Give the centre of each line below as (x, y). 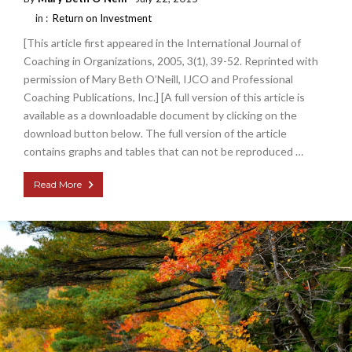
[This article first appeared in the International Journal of (162, 42)
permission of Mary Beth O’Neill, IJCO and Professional (158, 79)
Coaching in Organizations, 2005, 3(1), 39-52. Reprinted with (171, 60)
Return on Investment (102, 18)
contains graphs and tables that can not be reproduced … (163, 151)
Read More (58, 184)
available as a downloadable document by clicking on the (160, 115)
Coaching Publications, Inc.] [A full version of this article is (164, 97)
